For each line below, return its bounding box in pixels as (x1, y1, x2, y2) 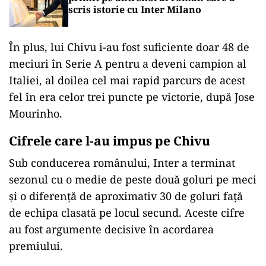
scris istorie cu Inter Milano (68, 3, 201, 16)
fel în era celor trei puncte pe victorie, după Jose (9, 90, 255, 104)
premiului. (9, 239, 63, 253)
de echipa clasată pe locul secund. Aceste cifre (9, 205, 245, 220)
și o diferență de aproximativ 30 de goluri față (9, 189, 243, 203)
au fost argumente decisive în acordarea (9, 222, 214, 236)
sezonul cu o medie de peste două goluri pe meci (9, 172, 256, 186)
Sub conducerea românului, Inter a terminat (9, 156, 235, 170)
